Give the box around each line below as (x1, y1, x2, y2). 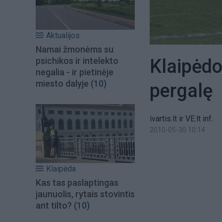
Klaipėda (46, 164, 76, 173)
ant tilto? (36, 200, 72, 211)
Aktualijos (46, 31, 80, 41)
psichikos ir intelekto (36, 55, 118, 66)
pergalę (150, 80, 213, 102)
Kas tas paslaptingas (36, 177, 118, 188)
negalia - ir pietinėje (36, 67, 113, 78)
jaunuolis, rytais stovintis (36, 188, 135, 199)
